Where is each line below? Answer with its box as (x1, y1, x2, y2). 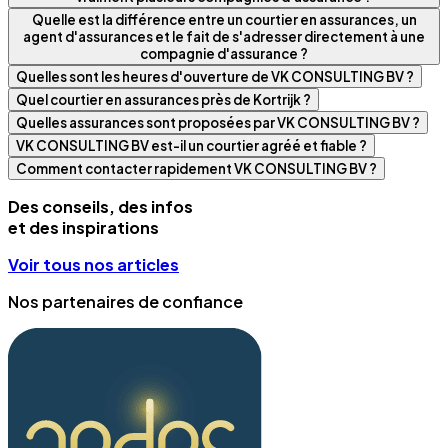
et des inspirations (8, 217, 159, 239)
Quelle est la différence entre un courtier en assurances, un (31, 11, 417, 29)
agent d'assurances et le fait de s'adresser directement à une (23, 28, 425, 46)
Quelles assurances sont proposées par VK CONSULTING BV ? (16, 114, 420, 132)
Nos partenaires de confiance (8, 291, 243, 313)
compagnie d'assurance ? (140, 45, 308, 63)
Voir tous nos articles (8, 254, 179, 276)
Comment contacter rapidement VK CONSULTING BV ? (16, 160, 377, 178)
